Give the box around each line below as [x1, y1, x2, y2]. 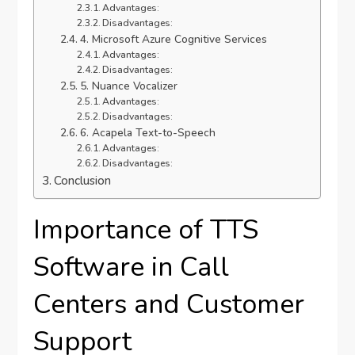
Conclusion [54, 172, 112, 189]
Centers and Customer [33, 285, 305, 323]
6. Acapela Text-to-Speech [79, 124, 216, 140]
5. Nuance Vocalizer [79, 78, 177, 94]
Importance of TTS [33, 211, 259, 248]
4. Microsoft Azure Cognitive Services [79, 31, 267, 47]
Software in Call [33, 248, 230, 285]
